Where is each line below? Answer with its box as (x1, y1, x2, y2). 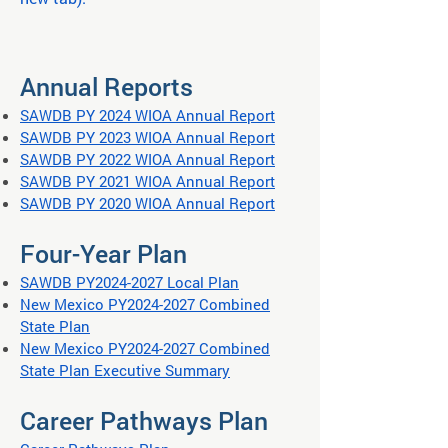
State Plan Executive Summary (20, 360, 230, 380)
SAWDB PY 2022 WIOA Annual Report (20, 149, 275, 169)
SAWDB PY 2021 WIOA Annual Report (20, 171, 275, 191)
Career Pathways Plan (20, 404, 268, 437)
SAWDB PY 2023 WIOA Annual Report (20, 127, 275, 147)
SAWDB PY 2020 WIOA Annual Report (20, 193, 275, 213)
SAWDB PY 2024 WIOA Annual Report (20, 105, 275, 125)
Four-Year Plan (20, 237, 187, 270)
